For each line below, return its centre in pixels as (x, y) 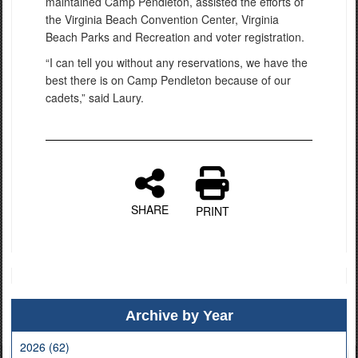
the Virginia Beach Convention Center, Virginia (162, 19)
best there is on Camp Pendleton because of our (168, 80)
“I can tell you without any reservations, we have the (177, 62)
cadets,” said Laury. (95, 97)
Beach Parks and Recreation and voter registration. (175, 36)
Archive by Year (179, 315)
